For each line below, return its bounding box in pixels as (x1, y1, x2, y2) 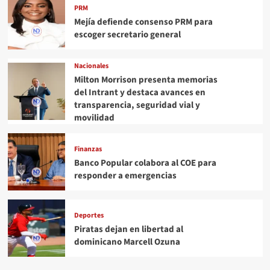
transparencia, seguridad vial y (74, 98, 200, 111)
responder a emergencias (74, 169, 177, 182)
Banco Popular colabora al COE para (74, 156, 216, 169)
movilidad (74, 111, 115, 124)
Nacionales (74, 60, 108, 71)
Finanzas (74, 143, 102, 154)
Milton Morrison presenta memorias (74, 73, 218, 86)
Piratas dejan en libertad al (74, 222, 183, 236)
